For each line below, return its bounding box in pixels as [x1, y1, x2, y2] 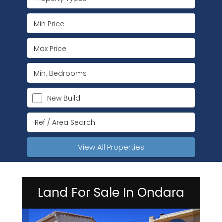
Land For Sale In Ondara [38, 184, 184, 201]
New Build [47, 93, 80, 103]
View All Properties [78, 142, 144, 152]
